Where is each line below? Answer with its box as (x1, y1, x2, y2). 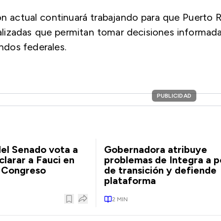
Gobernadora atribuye (104, 144, 207, 155)
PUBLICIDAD (156, 92, 191, 99)
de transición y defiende (104, 164, 217, 176)
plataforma (104, 175, 156, 186)
